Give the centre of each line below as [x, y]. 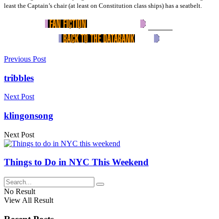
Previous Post [25, 59]
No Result [20, 192]
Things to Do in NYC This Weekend [76, 162]
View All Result [29, 200]
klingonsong [29, 116]
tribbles [19, 78]
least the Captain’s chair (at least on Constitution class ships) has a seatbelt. [103, 5]
